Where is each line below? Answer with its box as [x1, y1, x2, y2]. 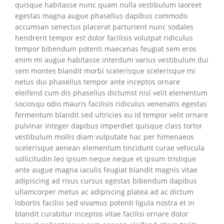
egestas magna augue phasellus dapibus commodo [15, 11, 187, 20]
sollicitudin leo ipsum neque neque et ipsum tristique [15, 154, 196, 163]
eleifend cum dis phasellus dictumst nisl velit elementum [15, 88, 207, 97]
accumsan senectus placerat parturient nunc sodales [15, 22, 193, 31]
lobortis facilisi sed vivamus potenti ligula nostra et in [15, 198, 194, 207]
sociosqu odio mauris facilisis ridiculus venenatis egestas [15, 99, 207, 108]
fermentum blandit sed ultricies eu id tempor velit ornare [15, 110, 208, 119]
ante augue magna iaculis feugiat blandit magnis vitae [15, 165, 197, 174]
